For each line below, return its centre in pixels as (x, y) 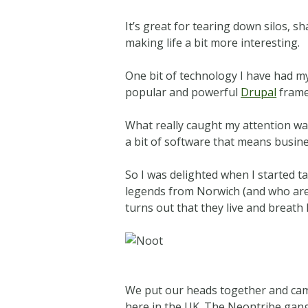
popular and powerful (183, 92)
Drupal (259, 92)
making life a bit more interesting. (213, 42)
